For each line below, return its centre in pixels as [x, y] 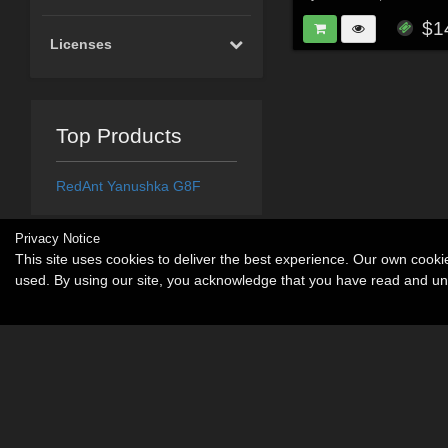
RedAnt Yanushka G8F [128, 186]
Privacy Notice [57, 238]
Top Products [118, 136]
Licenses [81, 44]
